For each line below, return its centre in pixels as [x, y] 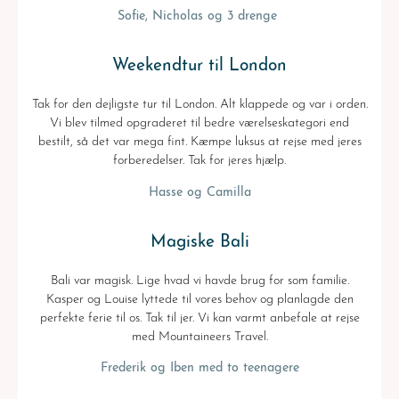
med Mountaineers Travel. [199, 337]
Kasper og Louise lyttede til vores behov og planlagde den [199, 299]
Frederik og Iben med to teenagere [199, 368]
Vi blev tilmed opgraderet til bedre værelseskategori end [199, 124]
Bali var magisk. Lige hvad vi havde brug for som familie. [199, 281]
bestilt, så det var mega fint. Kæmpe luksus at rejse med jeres [199, 142]
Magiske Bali [199, 242]
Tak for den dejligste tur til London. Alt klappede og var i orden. [199, 105]
